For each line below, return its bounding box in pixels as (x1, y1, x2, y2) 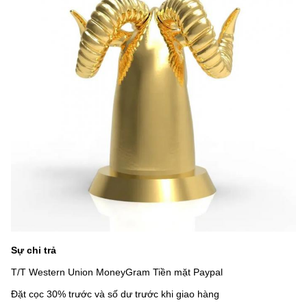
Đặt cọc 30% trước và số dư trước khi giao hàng (11, 288, 219, 299)
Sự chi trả (11, 245, 56, 256)
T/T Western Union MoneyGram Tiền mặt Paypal (11, 267, 223, 278)
